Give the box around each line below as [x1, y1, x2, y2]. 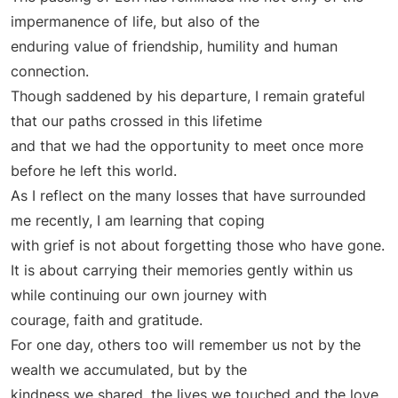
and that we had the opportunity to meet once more [11, 137, 363, 155]
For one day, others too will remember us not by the [11, 336, 361, 354]
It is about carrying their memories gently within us [11, 261, 353, 280]
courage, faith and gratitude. [11, 311, 203, 330]
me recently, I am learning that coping [11, 211, 265, 230]
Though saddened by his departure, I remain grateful [11, 87, 365, 106]
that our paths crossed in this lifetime [11, 112, 262, 131]
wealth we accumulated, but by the [11, 361, 247, 379]
